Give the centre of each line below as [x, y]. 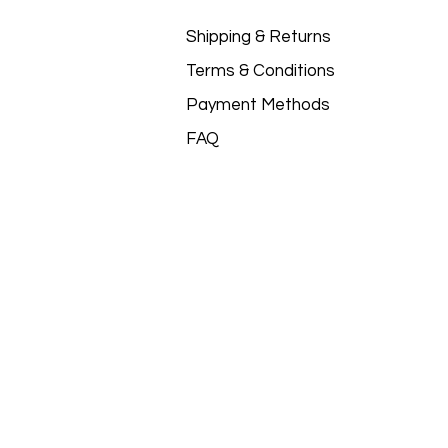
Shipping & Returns [258, 37]
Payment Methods [259, 105]
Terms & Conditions [260, 71]
